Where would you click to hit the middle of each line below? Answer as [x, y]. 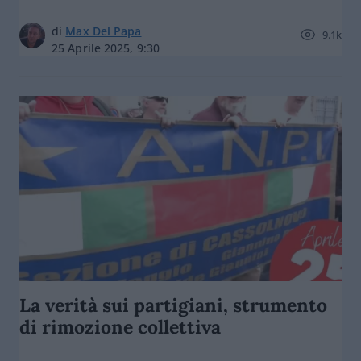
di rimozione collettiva [120, 327]
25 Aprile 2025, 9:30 [106, 48]
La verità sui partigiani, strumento [173, 305]
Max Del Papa [104, 31]
